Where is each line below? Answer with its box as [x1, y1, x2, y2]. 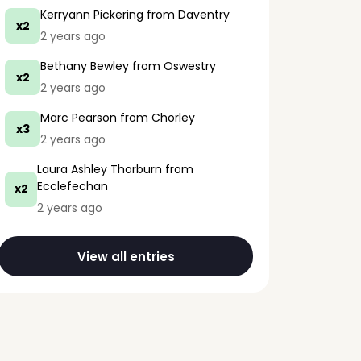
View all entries [77, 247, 175, 265]
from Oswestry [129, 58, 216, 74]
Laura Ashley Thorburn [37, 161, 162, 177]
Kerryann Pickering [40, 6, 143, 23]
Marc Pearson [40, 110, 117, 126]
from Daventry [143, 6, 230, 23]
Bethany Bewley [40, 58, 129, 74]
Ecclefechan [37, 178, 108, 194]
